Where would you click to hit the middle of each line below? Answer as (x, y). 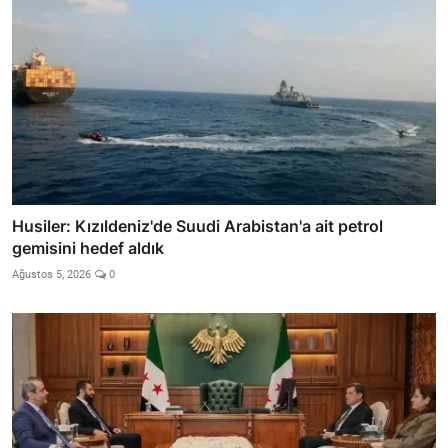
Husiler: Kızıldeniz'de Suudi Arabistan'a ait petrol (197, 226)
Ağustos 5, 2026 (51, 275)
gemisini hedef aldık (88, 248)
